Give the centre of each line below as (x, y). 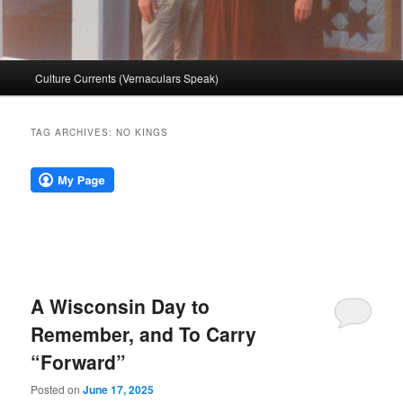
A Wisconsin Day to (121, 305)
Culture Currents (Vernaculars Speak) (126, 78)
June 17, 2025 (119, 389)
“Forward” (79, 361)
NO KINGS (143, 132)
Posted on (57, 389)
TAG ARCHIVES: (74, 132)
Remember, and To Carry (144, 333)
